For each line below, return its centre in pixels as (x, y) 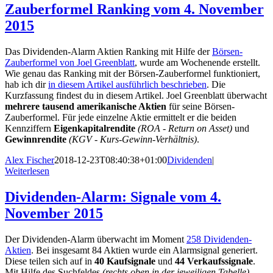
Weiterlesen (27, 171)
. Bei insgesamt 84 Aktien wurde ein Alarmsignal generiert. (144, 250)
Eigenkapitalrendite (94, 129)
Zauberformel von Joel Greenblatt (70, 63)
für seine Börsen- (200, 107)
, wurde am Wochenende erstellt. (197, 63)
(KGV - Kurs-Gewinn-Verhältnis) (133, 140)
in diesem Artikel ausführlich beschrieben (127, 85)
